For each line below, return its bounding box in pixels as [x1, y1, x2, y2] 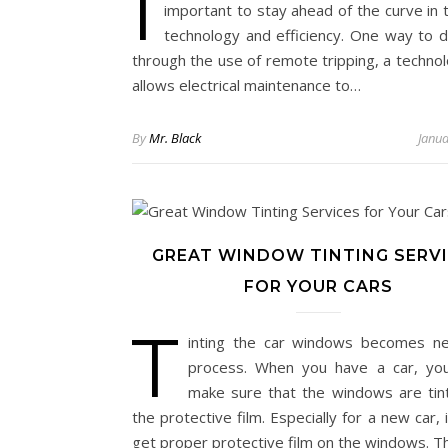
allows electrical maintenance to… [132, 75, 361, 95]
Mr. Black [149, 129, 201, 147]
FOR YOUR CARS [243, 277, 393, 296]
